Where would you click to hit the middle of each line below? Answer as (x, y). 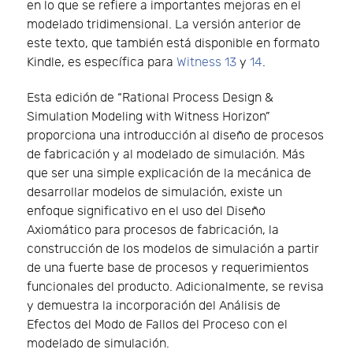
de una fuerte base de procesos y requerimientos (168, 268)
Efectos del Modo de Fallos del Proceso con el (157, 325)
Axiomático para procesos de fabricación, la (153, 230)
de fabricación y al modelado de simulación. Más (166, 154)
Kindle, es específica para (102, 63)
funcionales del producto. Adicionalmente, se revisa (175, 287)
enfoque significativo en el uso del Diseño (146, 211)
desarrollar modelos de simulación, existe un (154, 192)
